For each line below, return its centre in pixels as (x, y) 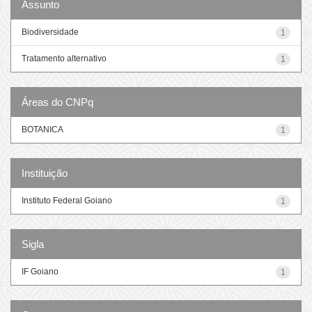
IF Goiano (40, 271)
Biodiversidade (50, 32)
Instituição (45, 173)
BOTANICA (42, 129)
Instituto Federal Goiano (67, 200)
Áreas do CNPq (57, 102)
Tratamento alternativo (64, 58)
